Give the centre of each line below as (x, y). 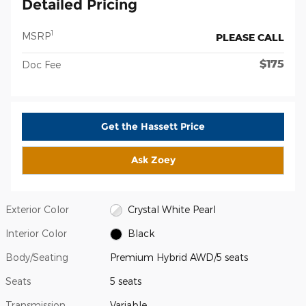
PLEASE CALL (250, 37)
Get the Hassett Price (153, 126)
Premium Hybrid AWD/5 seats (179, 257)
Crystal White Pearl (171, 209)
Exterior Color (37, 209)
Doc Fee (41, 64)
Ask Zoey (153, 160)
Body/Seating (37, 257)
